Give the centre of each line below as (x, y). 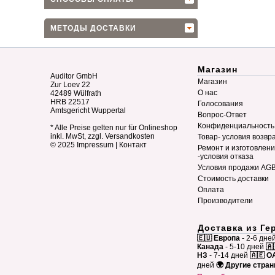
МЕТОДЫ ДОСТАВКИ (93, 28)
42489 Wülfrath (76, 93)
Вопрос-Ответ (222, 115)
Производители (225, 201)
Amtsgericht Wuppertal (88, 110)
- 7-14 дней (228, 255)
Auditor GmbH (74, 76)
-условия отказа (226, 157)
